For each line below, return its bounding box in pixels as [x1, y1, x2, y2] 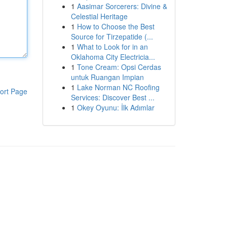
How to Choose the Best [77, 21, 155, 31]
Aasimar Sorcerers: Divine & [77, 1, 167, 11]
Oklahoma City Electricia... [70, 52, 155, 62]
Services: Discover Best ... [70, 92, 155, 102]
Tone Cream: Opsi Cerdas [77, 62, 161, 72]
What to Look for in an [77, 42, 148, 52]
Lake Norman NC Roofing [77, 82, 160, 92]
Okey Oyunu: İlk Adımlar [77, 102, 155, 112]
